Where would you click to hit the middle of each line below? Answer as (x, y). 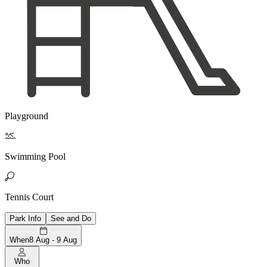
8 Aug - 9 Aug (53, 240)
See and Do (71, 218)
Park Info (25, 218)
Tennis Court (29, 197)
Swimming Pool (35, 156)
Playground (27, 116)
